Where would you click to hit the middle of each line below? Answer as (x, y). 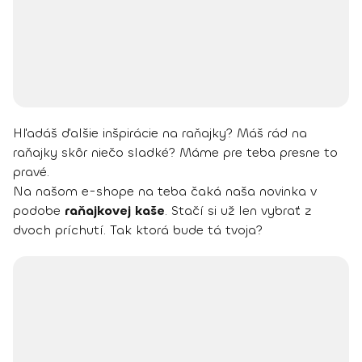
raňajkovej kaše (115, 211)
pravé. (31, 172)
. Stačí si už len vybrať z (238, 211)
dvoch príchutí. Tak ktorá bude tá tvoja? (138, 230)
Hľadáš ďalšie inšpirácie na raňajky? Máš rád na (160, 133)
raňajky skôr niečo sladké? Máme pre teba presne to (175, 153)
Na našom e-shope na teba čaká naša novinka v (165, 192)
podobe (39, 211)
